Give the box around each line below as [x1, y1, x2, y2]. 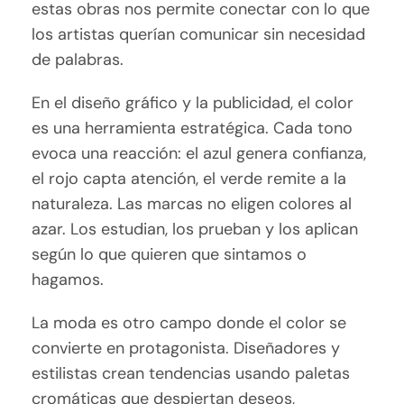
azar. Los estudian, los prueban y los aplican [32, 218, 359, 241]
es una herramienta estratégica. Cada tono [32, 117, 353, 140]
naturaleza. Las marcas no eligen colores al [32, 193, 353, 216]
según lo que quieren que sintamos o [32, 243, 308, 266]
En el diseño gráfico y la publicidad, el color [32, 92, 354, 115]
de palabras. [32, 49, 124, 71]
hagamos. [32, 269, 105, 291]
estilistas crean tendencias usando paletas [32, 363, 351, 385]
